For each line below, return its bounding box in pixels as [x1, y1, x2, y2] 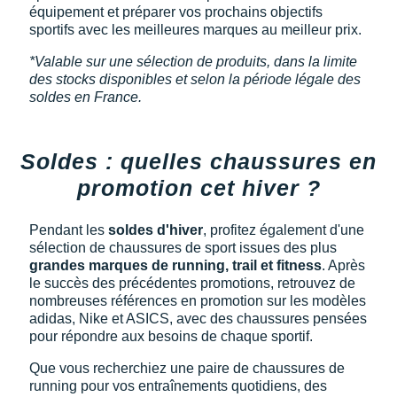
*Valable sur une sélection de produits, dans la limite [29, 53, 357, 69]
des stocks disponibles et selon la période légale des [29, 71, 361, 87]
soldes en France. [29, 89, 142, 105]
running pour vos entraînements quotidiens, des [29, 378, 327, 393]
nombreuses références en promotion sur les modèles [29, 292, 366, 308]
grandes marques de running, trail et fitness [29, 257, 322, 273]
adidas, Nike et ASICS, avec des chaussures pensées [29, 310, 367, 326]
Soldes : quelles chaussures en [20, 148, 377, 174]
